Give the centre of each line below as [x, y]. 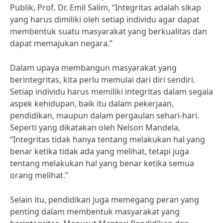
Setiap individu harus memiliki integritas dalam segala [111, 92]
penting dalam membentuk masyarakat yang [95, 212]
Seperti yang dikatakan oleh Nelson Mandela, [95, 127]
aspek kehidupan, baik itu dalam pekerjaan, [92, 104]
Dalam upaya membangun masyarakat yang [93, 68]
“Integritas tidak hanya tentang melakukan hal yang [108, 139]
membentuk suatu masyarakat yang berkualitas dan [109, 31]
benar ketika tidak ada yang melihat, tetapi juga [100, 151]
